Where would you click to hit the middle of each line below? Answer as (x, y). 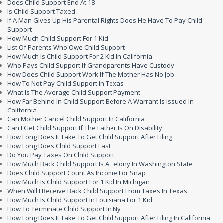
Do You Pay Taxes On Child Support (61, 155)
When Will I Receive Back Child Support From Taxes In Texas (97, 191)
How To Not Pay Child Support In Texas (66, 83)
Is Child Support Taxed (41, 11)
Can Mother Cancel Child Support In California (76, 119)
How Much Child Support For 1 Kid (58, 38)
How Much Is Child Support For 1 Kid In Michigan (79, 182)
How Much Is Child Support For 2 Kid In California (80, 56)
